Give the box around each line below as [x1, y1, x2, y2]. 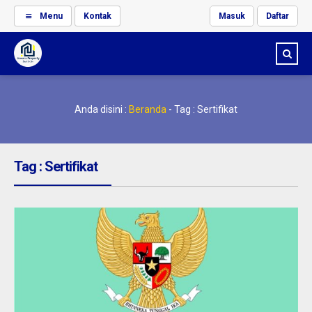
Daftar [266, 11, 289, 21]
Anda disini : [75, 104, 127, 115]
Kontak [83, 11, 111, 21]
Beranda [129, 104, 166, 115]
